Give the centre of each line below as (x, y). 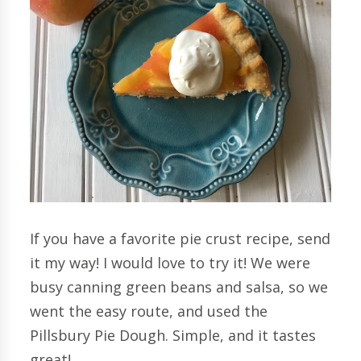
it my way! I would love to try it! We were (170, 262)
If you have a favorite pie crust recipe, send (180, 238)
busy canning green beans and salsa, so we (179, 286)
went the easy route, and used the (149, 311)
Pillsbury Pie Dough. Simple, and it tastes (173, 335)
